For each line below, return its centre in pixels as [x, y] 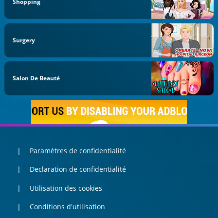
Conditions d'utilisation [67, 207]
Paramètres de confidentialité [78, 150]
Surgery [24, 40]
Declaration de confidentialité [78, 169]
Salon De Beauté [36, 78]
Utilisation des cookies [66, 188]
